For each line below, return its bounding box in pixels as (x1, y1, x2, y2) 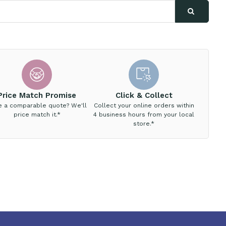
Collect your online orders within (93, 102, 194, 109)
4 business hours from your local (93, 111, 195, 118)
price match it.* (13, 111, 61, 118)
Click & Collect (115, 91, 173, 100)
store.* (133, 120, 155, 127)
